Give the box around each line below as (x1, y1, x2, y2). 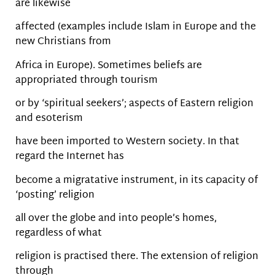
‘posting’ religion (15, 186, 95, 204)
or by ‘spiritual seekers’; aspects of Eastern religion (15, 95, 254, 113)
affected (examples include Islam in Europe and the (15, 18, 256, 37)
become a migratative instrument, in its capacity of (15, 171, 258, 190)
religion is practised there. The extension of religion (15, 248, 258, 266)
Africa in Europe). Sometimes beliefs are (15, 56, 202, 75)
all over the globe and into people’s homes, (15, 210, 217, 228)
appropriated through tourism (15, 71, 158, 90)
